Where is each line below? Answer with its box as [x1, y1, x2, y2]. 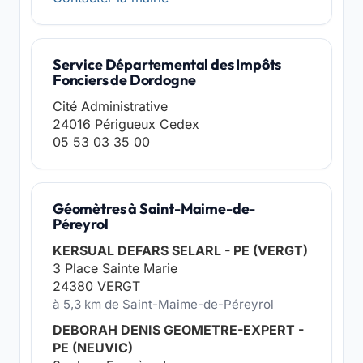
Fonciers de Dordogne [53, 70, 196, 89]
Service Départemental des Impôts [53, 55, 282, 74]
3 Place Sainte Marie [53, 260, 177, 276]
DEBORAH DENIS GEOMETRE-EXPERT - [53, 322, 304, 338]
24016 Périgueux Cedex [53, 116, 199, 132]
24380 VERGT [53, 278, 140, 294]
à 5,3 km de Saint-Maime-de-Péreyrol [53, 297, 274, 312]
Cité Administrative [53, 98, 168, 114]
